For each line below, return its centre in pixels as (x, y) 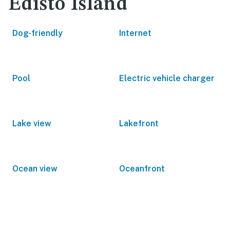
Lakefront (139, 123)
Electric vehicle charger (167, 78)
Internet (135, 33)
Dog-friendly (37, 33)
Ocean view (35, 169)
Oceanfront (142, 169)
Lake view (32, 123)
